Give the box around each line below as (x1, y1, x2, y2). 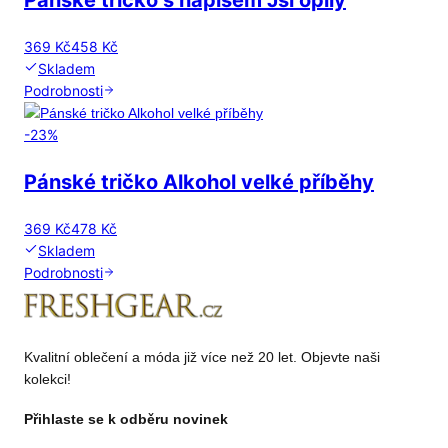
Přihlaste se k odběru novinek (24, 411, 228, 428)
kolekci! (24, 370, 71, 387)
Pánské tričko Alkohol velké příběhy (24, 170, 374, 195)
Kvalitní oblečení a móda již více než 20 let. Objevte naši (24, 348, 380, 365)
